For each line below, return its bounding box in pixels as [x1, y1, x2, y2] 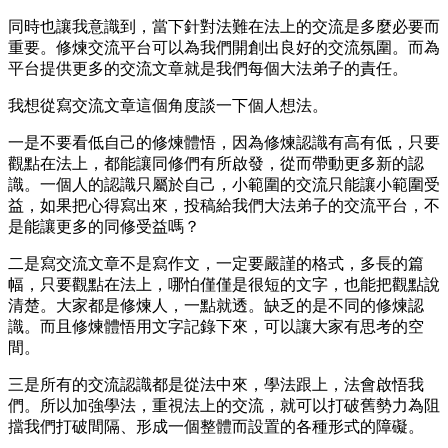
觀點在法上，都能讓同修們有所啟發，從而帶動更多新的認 [8, 154, 424, 172]
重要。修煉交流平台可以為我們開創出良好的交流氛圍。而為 [8, 38, 440, 56]
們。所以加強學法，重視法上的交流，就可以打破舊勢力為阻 [8, 396, 440, 414]
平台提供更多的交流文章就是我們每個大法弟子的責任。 [8, 59, 408, 77]
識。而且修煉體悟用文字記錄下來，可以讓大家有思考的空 [8, 317, 424, 335]
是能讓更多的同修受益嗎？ [8, 217, 200, 235]
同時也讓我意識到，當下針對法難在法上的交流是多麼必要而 [8, 17, 440, 35]
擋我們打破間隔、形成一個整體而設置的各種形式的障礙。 [8, 417, 424, 435]
